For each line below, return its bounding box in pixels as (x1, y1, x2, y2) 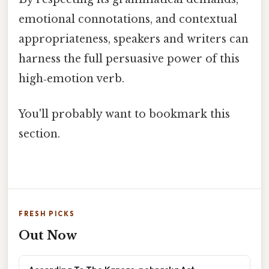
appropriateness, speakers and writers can (19, 32, 249, 46)
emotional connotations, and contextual (19, 12, 237, 26)
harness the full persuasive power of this (19, 52, 240, 65)
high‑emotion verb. (19, 71, 124, 85)
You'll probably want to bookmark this (19, 107, 230, 121)
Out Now (19, 228, 77, 243)
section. (19, 127, 60, 141)
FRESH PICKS (19, 210, 75, 219)
